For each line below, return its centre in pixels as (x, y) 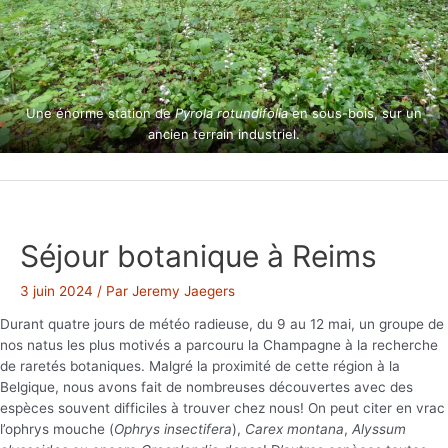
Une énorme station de (100, 112)
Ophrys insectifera (173, 429)
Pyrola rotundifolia (231, 112)
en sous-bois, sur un (355, 112)
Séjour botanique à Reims (198, 255)
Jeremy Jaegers (183, 290)
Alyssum (379, 429)
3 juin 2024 (56, 290)
